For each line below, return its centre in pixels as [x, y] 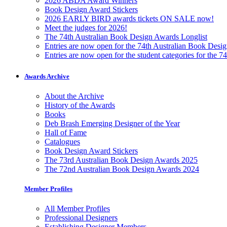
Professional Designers [81, 218]
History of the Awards [80, 105]
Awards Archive [47, 76]
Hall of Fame [66, 132]
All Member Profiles [77, 209]
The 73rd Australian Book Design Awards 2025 [121, 160]
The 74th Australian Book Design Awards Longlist [126, 37]
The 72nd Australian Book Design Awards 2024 [122, 169]
